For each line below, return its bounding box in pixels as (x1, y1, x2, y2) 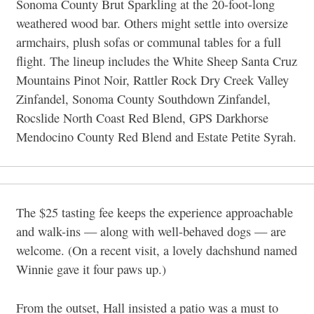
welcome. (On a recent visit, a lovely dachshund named (16, 242, 297, 259)
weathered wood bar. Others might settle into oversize (16, 15, 288, 32)
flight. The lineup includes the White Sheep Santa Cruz (16, 53, 297, 70)
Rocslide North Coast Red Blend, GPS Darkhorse (16, 109, 268, 127)
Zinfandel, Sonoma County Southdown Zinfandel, (16, 90, 271, 108)
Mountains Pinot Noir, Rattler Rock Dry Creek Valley (16, 71, 289, 89)
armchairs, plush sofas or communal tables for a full (16, 34, 281, 51)
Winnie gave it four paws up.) (16, 261, 166, 278)
